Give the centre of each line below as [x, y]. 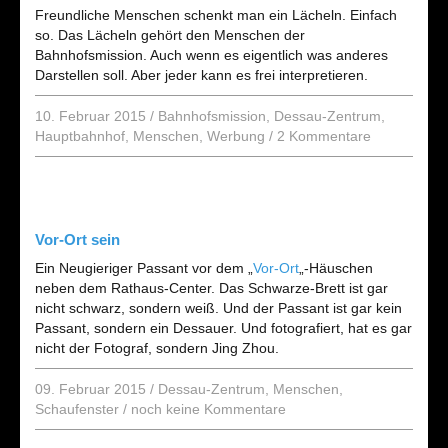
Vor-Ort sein [77, 239]
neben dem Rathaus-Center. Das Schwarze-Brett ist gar [211, 288]
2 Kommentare [324, 136]
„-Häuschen [336, 268]
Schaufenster [77, 409]
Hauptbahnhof [80, 136]
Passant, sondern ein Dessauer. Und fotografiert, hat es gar [223, 328]
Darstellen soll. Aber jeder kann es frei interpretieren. [201, 75]
